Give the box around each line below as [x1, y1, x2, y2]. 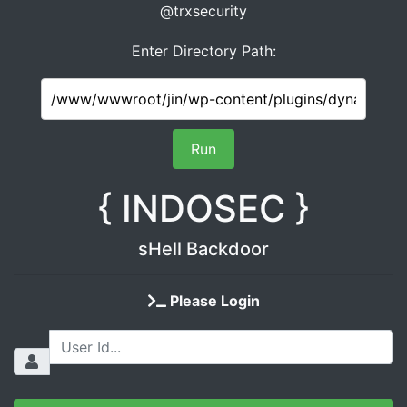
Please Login [165, 292, 260, 310]
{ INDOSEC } [98, 186, 309, 231]
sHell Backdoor [138, 238, 269, 260]
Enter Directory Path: [131, 42, 276, 60]
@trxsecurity [160, 2, 247, 20]
